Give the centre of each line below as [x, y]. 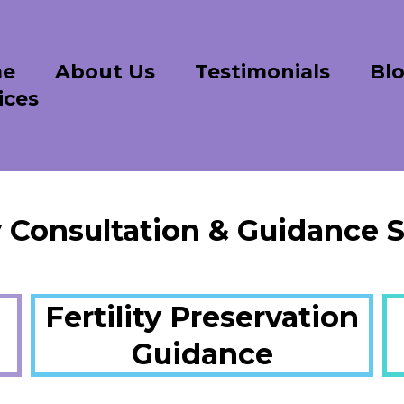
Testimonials [262, 72]
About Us [105, 72]
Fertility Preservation [202, 317]
